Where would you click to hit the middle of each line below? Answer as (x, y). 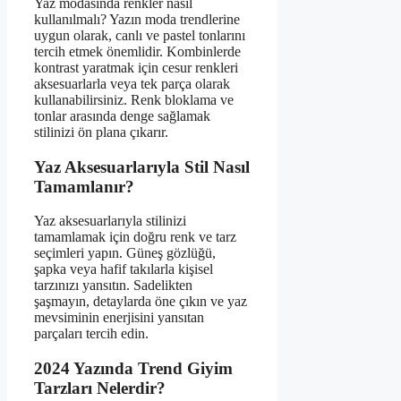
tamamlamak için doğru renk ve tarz (135, 237)
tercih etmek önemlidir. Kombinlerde (137, 51)
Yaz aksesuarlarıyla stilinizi (110, 221)
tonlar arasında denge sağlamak (122, 115)
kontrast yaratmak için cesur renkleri (136, 67)
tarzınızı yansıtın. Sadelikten (113, 286)
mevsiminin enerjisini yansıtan (119, 318)
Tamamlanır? (84, 186)
